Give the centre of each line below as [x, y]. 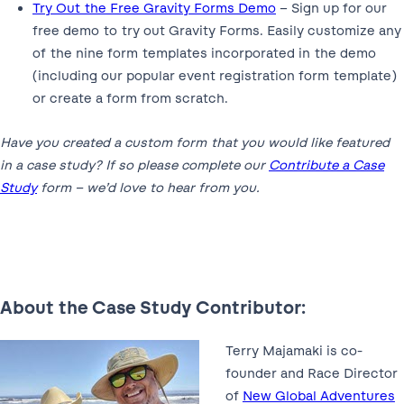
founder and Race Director [311, 373]
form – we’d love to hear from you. [148, 187]
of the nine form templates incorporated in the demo [204, 53]
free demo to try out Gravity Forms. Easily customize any [217, 30]
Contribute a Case [326, 165]
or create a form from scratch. [130, 98]
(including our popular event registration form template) [215, 75]
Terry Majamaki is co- [294, 350]
